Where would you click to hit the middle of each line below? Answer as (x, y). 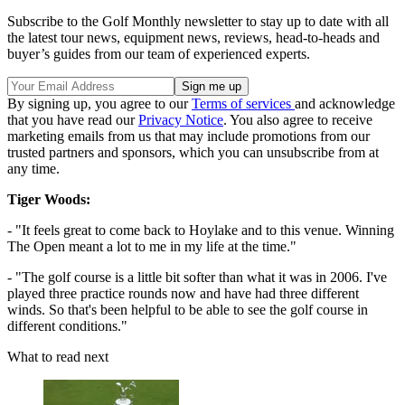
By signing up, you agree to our (99, 104)
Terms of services (243, 104)
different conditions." (67, 326)
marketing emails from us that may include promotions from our (188, 137)
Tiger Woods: (49, 200)
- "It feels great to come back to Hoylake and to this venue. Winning (201, 231)
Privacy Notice (181, 120)
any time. (33, 169)
